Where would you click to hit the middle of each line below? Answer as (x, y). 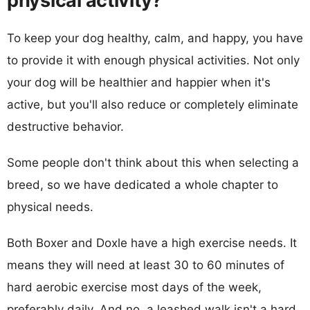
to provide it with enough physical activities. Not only (153, 60)
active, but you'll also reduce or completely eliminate (153, 104)
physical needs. (50, 207)
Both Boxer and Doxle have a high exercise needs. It (152, 243)
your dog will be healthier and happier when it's (139, 82)
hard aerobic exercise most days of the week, (134, 287)
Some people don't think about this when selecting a (153, 162)
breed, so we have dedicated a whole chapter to (143, 184)
